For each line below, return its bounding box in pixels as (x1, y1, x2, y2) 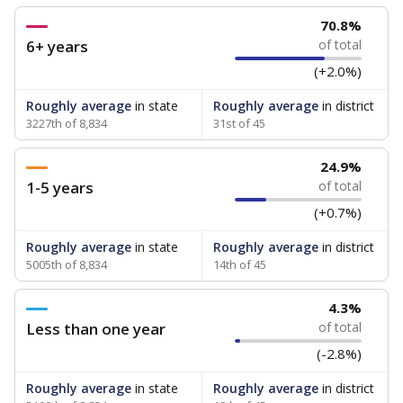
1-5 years (26, 177, 94, 198)
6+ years (26, 36, 88, 57)
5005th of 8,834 (26, 256, 107, 273)
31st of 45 (212, 115, 265, 131)
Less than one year (26, 318, 166, 339)
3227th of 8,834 (26, 115, 107, 131)
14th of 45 (212, 256, 266, 273)
